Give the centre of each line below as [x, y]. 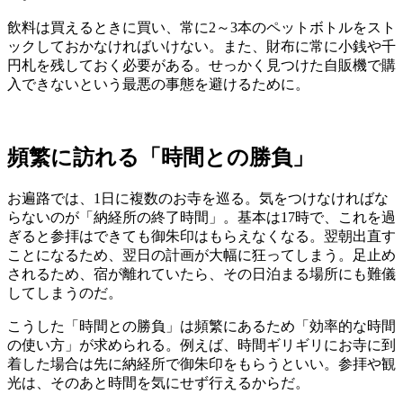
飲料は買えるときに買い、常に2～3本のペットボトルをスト [201, 28]
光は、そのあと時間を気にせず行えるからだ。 [158, 383]
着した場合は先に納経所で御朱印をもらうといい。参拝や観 [201, 364]
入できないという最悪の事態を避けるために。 [158, 85]
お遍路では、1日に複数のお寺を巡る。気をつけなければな [198, 199]
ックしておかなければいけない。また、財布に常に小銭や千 [201, 47]
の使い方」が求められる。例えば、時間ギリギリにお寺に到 [201, 345]
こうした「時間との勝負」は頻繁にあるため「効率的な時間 [201, 327]
